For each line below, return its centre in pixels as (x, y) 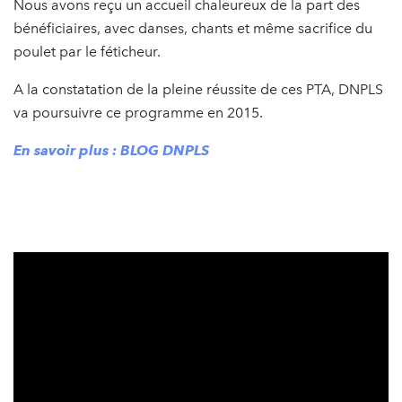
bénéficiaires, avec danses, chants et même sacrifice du (193, 28)
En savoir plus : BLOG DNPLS (111, 150)
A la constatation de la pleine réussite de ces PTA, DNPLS (198, 89)
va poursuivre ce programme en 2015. (138, 112)
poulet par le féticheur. (87, 51)
